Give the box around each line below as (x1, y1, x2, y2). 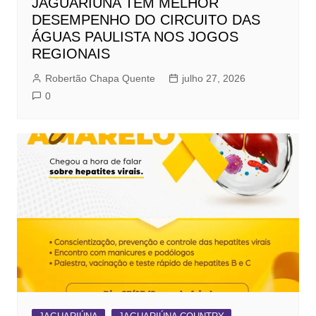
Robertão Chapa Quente (44, 73, 155, 85)
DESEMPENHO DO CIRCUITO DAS (31, 12, 260, 28)
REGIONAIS (31, 46, 110, 62)
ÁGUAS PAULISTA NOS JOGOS (31, 29, 238, 45)
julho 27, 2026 (181, 73, 245, 85)
